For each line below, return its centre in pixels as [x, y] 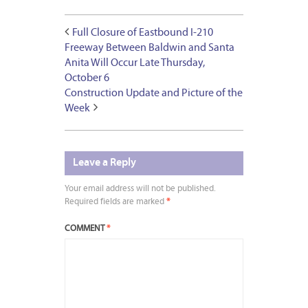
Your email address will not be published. [140, 189]
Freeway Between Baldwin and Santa [150, 48]
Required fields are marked [115, 202]
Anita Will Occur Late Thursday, [135, 64]
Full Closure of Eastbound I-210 [143, 33]
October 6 [87, 79]
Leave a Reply [104, 163]
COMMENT [86, 229]
